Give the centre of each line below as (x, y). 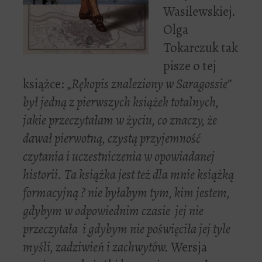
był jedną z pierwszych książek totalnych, (121, 102)
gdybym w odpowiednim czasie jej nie (113, 211)
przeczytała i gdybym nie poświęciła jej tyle (127, 229)
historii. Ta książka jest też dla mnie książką (128, 174)
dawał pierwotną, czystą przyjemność (112, 138)
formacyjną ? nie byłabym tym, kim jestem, (126, 192)
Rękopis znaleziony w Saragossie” (151, 84)
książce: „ (47, 84)
